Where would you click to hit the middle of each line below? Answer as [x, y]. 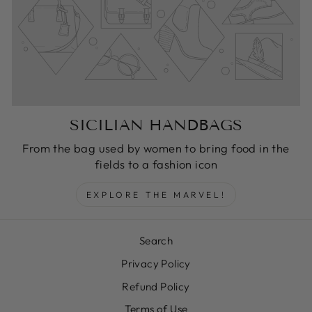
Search [156, 240]
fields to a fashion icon [156, 164]
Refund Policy [156, 286]
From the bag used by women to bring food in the [156, 148]
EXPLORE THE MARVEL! [156, 194]
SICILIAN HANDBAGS [156, 125]
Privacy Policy [156, 263]
